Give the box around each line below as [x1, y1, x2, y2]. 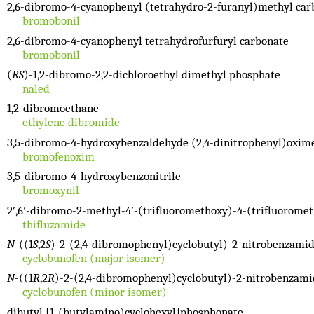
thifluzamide [22, 217, 86, 231]
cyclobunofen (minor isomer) [22, 285, 167, 299]
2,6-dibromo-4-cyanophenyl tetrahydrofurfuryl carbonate [7, 34, 289, 48]
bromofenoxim [22, 149, 95, 163]
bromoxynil [22, 184, 79, 198]
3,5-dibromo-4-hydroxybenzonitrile [7, 170, 181, 184]
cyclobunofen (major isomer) [22, 251, 165, 265]
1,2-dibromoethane [7, 102, 99, 116]
